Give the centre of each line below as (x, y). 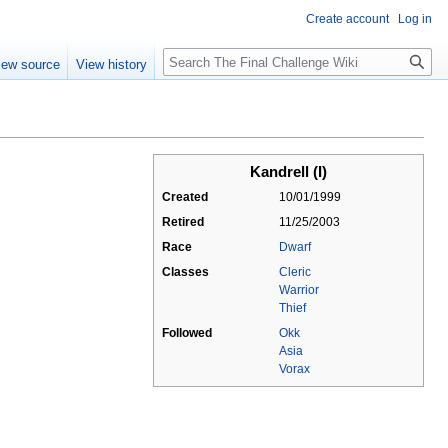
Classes (185, 272)
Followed (187, 333)
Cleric (295, 272)
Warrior (299, 290)
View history (112, 65)
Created (185, 197)
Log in (415, 19)
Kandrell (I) (288, 172)
